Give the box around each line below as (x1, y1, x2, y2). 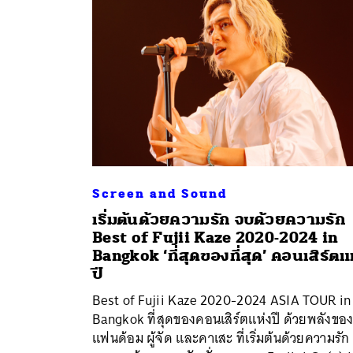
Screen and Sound (92, 185, 227, 202)
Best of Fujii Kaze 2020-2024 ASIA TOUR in (92, 288, 351, 312)
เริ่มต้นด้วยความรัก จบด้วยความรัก (92, 209, 346, 229)
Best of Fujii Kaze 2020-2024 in (92, 227, 339, 247)
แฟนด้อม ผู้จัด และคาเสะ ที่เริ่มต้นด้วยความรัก (92, 325, 350, 350)
